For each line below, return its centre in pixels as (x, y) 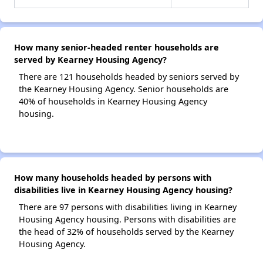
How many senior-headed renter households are (117, 48)
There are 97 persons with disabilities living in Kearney (128, 207)
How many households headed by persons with (113, 178)
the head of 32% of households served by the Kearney (126, 232)
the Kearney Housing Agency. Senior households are (124, 89)
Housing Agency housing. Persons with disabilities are (127, 220)
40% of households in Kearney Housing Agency (113, 102)
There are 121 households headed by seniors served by (129, 77)
